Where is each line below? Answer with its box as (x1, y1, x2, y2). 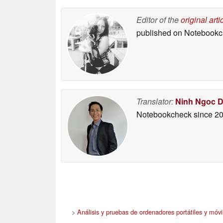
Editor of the (136, 13, 181, 25)
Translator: (136, 95, 173, 107)
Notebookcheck (136, 108, 192, 120)
